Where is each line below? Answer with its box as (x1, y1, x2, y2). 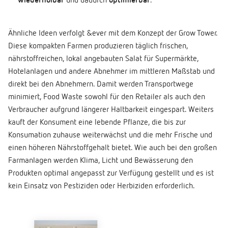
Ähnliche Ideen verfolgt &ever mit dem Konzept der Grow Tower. (8, 30, 217, 38)
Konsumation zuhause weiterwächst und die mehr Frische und (8, 131, 212, 140)
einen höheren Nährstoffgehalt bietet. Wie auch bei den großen (8, 144, 217, 153)
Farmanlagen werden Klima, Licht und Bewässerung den (8, 157, 193, 165)
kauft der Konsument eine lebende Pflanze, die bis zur (8, 119, 186, 127)
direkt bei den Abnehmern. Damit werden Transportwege (8, 80, 193, 89)
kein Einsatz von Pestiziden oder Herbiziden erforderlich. (8, 182, 195, 191)
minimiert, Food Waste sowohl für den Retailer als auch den (8, 93, 205, 102)
